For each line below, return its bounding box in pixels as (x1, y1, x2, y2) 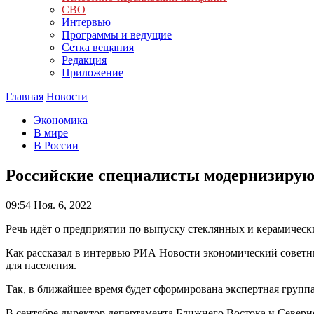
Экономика (34, 114, 88, 126)
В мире (34, 127, 68, 139)
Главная (6, 90, 43, 102)
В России (34, 139, 78, 151)
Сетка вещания (62, 41, 134, 53)
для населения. (6, 259, 76, 271)
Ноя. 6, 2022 (31, 198, 92, 211)
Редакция (62, 54, 107, 66)
